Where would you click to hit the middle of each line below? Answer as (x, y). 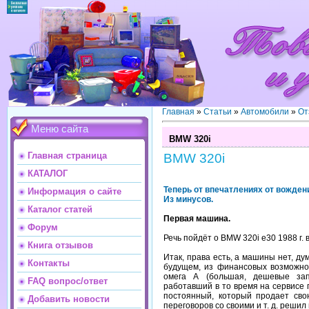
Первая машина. (197, 218)
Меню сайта (60, 129)
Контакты (49, 263)
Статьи (218, 112)
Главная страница (67, 156)
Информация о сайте (74, 191)
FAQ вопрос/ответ (68, 281)
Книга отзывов (60, 245)
